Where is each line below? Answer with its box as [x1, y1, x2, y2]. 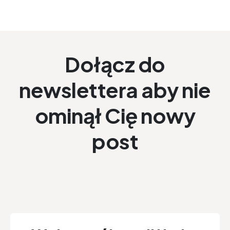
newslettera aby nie [19, 76, 211, 103]
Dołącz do [65, 50, 165, 77]
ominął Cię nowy [34, 102, 196, 128]
